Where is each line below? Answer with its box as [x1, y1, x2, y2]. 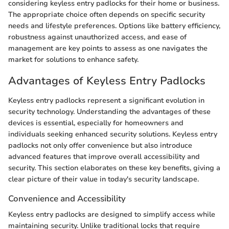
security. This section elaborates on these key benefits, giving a [8, 163, 220, 173]
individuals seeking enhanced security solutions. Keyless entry [8, 129, 217, 139]
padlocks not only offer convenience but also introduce [8, 140, 192, 150]
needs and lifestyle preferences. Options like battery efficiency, [8, 21, 220, 31]
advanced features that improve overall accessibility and [8, 151, 200, 162]
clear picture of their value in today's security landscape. [8, 174, 199, 184]
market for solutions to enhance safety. [8, 55, 139, 65]
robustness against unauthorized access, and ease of [8, 32, 187, 42]
